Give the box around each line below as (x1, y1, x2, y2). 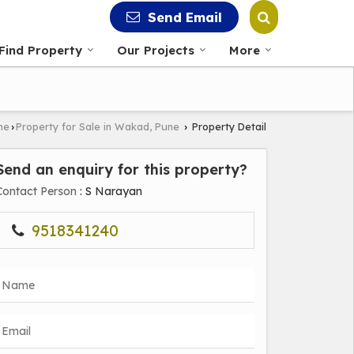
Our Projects (117, 43, 194, 58)
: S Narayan (77, 184, 142, 198)
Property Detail (189, 120, 266, 133)
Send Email (148, 9, 222, 26)
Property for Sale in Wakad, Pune (16, 120, 179, 133)
